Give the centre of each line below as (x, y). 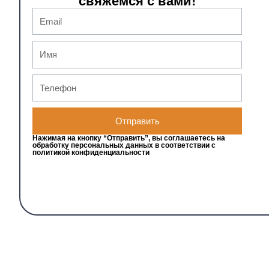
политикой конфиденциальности (91, 153)
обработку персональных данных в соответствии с (124, 146)
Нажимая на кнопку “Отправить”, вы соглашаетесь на (129, 138)
